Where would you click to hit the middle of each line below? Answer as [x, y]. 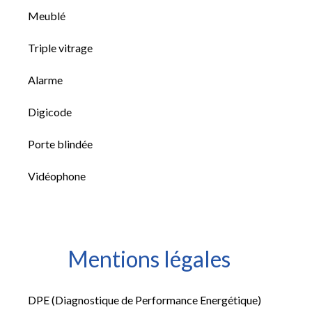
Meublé [47, 16]
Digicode [50, 112]
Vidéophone [57, 176]
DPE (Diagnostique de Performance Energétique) [145, 300]
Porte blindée [60, 144]
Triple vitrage [60, 48]
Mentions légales [149, 259]
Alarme [45, 80]
